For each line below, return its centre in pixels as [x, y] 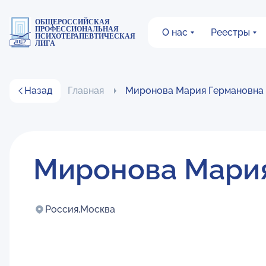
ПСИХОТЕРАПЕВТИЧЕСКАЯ [85, 36]
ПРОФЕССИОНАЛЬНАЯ [77, 29]
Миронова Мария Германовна [194, 91]
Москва [98, 209]
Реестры [230, 32]
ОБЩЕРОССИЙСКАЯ [73, 22]
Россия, [63, 209]
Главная [86, 91]
